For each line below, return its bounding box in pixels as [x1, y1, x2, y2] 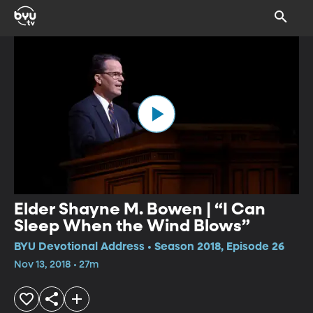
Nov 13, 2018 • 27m [14, 259, 99, 270]
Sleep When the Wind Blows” [14, 217, 250, 235]
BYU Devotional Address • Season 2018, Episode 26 [14, 241, 284, 253]
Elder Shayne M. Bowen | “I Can [14, 201, 265, 218]
